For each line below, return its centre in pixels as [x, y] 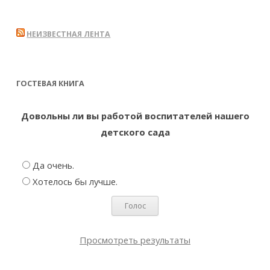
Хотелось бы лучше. [75, 181]
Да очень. [54, 165]
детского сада [135, 132]
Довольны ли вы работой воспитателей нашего [135, 116]
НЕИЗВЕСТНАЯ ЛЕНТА [69, 34]
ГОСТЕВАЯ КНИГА [51, 84]
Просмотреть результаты [135, 240]
